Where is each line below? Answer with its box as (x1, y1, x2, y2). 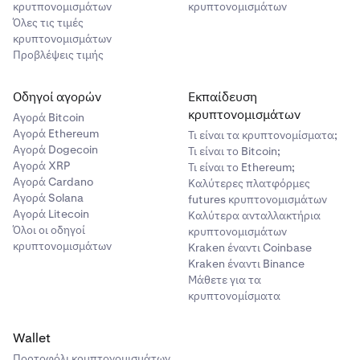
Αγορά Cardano (13, 174, 93, 189)
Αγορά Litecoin (13, 207, 89, 221)
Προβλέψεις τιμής (13, 47, 104, 62)
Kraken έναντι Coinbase (188, 240, 312, 255)
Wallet (13, 329, 51, 346)
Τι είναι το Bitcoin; (188, 144, 280, 158)
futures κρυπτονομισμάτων (188, 192, 327, 207)
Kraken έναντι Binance (188, 256, 305, 271)
